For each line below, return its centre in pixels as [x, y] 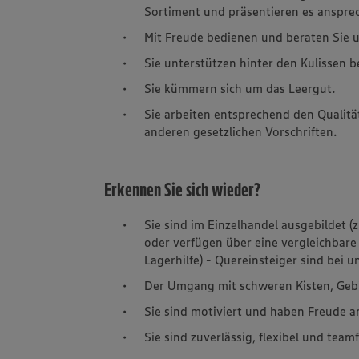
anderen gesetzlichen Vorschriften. [241, 131]
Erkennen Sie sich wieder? [183, 190]
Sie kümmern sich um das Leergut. [240, 88]
